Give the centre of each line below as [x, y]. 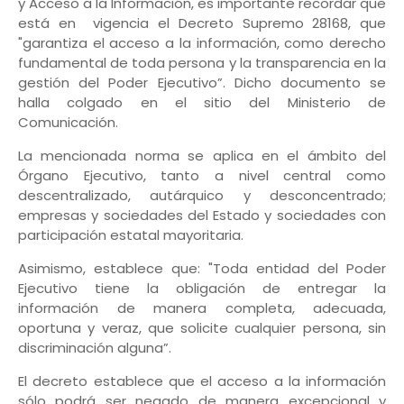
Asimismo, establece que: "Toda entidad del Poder [202, 269]
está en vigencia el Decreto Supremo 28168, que [202, 23]
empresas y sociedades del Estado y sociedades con [202, 216]
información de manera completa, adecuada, [202, 308]
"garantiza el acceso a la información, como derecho [202, 43]
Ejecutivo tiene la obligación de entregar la [202, 289]
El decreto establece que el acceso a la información [202, 381]
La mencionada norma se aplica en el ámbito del [202, 156]
